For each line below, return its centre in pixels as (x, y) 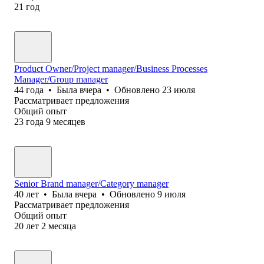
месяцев (69, 121)
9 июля (171, 194)
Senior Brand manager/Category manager (91, 183)
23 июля (179, 90)
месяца (62, 226)
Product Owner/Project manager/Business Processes (111, 68)
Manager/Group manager (61, 79)
